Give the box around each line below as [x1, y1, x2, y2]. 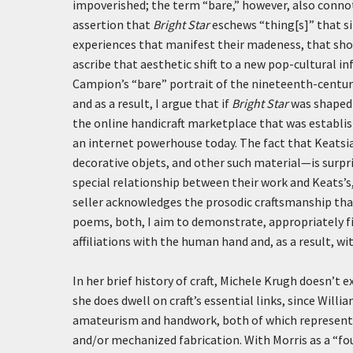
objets [132, 154, 166, 170]
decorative [72, 154, 132, 170]
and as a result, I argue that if [72, 95, 232, 111]
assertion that [72, 17, 153, 32]
